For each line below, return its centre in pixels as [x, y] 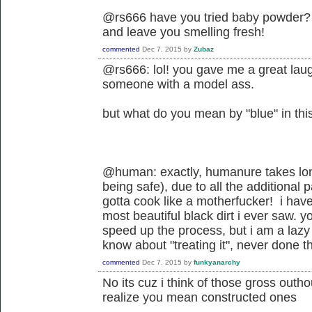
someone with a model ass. [178, 84]
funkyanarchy [217, 262]
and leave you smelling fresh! [184, 32]
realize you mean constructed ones [200, 297]
